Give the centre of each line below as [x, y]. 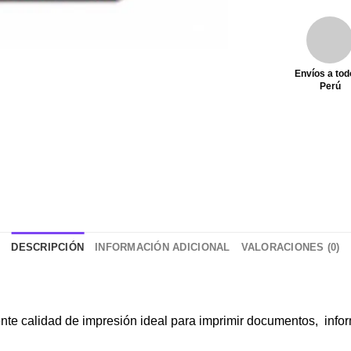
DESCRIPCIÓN [48, 247]
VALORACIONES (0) [290, 247]
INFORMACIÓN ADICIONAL [163, 247]
